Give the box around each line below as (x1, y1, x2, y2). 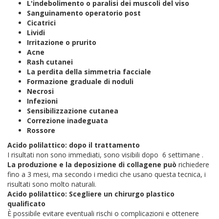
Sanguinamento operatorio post (27, 8, 141, 18)
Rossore (27, 125, 55, 135)
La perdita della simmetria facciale (27, 66, 151, 76)
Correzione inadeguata (27, 115, 110, 125)
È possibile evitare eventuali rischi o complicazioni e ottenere (7, 208, 199, 218)
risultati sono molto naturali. (7, 179, 96, 189)
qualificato (7, 198, 45, 208)
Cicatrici (27, 18, 56, 27)
